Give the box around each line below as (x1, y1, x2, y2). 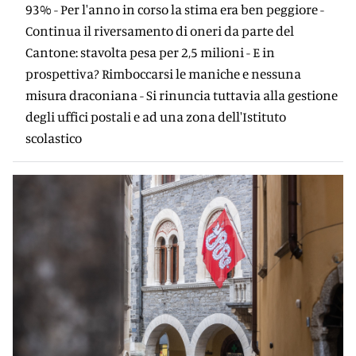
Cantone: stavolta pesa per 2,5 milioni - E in (25, 44, 275, 60)
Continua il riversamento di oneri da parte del (25, 22, 294, 39)
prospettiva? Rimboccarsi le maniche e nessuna (25, 65, 301, 82)
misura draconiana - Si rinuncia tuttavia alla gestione (25, 87, 338, 103)
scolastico (25, 130, 82, 146)
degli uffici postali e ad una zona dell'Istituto (25, 108, 286, 125)
